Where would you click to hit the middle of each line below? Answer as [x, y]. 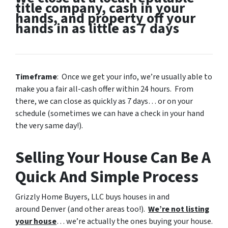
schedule [31, 113]
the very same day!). [49, 126]
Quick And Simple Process [107, 177]
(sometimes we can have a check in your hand [126, 113]
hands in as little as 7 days [97, 28]
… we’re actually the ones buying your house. [135, 221]
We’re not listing [179, 209]
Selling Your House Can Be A [113, 158]
